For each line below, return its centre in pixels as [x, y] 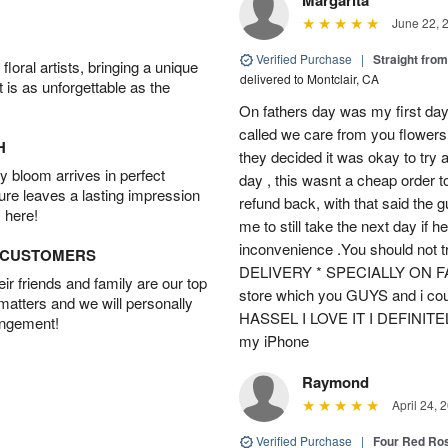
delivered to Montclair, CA [309, 78]
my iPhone [274, 340]
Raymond [335, 381]
